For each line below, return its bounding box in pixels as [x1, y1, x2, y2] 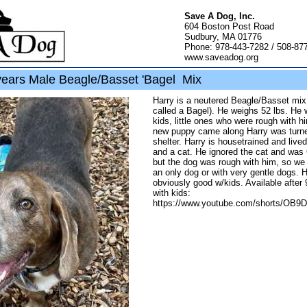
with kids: [153, 188, 191, 198]
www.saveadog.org [184, 52, 258, 62]
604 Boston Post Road [184, 21, 274, 32]
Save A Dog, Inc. [184, 11, 255, 21]
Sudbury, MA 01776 [184, 32, 262, 42]
